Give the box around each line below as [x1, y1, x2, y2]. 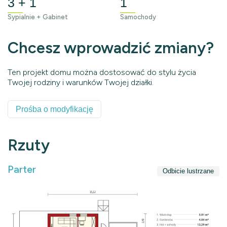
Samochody [120, 13, 156, 21]
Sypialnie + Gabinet [8, 13, 68, 21]
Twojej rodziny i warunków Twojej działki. [8, 78, 154, 87]
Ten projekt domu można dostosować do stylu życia [8, 67, 196, 77]
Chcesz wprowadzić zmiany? [8, 39, 214, 57]
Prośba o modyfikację [16, 104, 93, 113]
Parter [8, 163, 36, 175]
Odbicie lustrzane [163, 167, 214, 175]
